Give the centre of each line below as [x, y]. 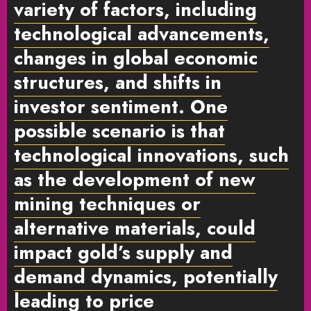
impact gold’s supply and [123, 252]
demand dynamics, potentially [146, 276]
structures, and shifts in [118, 82]
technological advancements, [142, 33]
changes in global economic [136, 58]
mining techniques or [107, 203]
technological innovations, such [151, 155]
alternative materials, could [135, 228]
